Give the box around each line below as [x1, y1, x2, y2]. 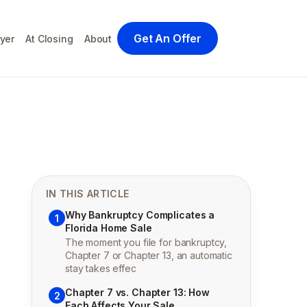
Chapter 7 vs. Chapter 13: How [65, 286, 210, 298]
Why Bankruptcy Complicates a [65, 209, 215, 221]
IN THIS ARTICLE [46, 188, 130, 199]
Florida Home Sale [65, 222, 152, 234]
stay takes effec [65, 262, 136, 274]
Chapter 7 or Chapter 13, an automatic [65, 249, 232, 261]
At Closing [25, 32, 73, 45]
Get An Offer [134, 31, 201, 45]
